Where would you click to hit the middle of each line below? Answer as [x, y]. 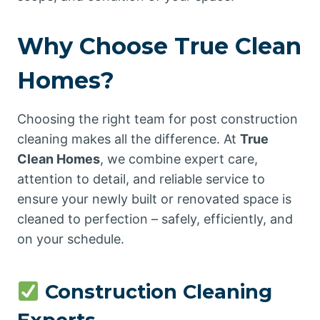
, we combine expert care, [179, 159]
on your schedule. [71, 239]
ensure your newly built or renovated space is [154, 199]
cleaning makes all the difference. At [129, 139]
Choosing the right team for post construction [157, 119]
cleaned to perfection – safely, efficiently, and [155, 219]
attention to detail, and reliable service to [141, 179]
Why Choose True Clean [159, 46]
